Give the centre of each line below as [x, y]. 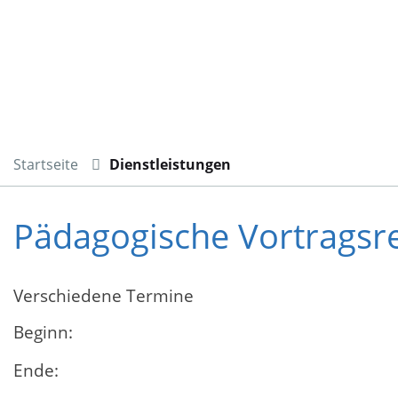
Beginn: [43, 332]
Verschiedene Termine [103, 295]
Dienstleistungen [170, 165]
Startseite [46, 165]
